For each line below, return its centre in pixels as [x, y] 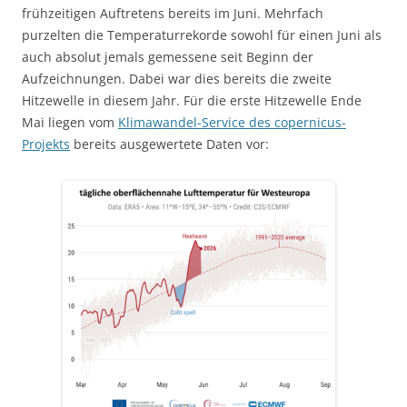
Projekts [46, 144]
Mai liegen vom [70, 123]
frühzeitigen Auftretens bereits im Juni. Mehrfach [173, 14]
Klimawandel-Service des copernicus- [232, 123]
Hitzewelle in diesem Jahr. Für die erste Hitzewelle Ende [192, 101]
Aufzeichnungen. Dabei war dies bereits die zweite [177, 79]
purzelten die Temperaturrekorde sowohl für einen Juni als [202, 35]
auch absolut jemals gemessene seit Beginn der [168, 57]
